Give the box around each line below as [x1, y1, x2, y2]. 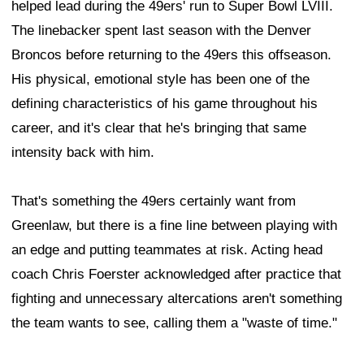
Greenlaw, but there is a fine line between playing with [11, 217, 337, 233]
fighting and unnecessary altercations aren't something [11, 290, 342, 306]
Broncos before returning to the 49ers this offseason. [11, 46, 331, 63]
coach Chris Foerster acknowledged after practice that [11, 266, 341, 282]
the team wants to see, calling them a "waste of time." [11, 314, 337, 331]
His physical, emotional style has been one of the [11, 71, 310, 87]
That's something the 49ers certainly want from [11, 193, 296, 209]
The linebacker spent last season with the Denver [11, 22, 311, 38]
